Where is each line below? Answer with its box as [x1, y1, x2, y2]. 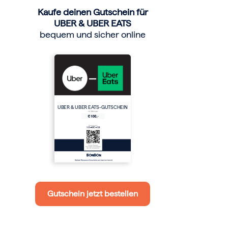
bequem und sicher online [40, 29, 146, 40]
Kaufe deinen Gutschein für [37, 7, 148, 18]
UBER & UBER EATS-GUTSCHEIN [58, 104, 128, 110]
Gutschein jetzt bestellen [47, 188, 138, 198]
